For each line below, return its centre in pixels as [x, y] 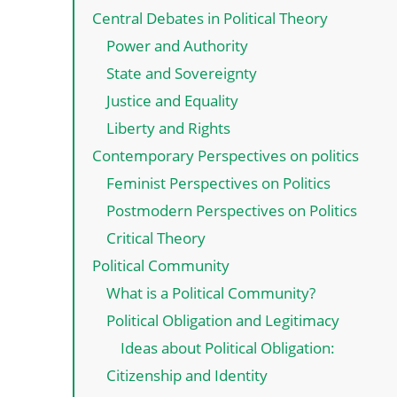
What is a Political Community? [211, 292]
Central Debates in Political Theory [210, 18]
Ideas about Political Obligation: [228, 347]
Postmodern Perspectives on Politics [232, 210]
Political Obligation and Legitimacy [223, 320]
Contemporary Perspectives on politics [226, 155]
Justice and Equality [172, 100]
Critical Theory [156, 237]
